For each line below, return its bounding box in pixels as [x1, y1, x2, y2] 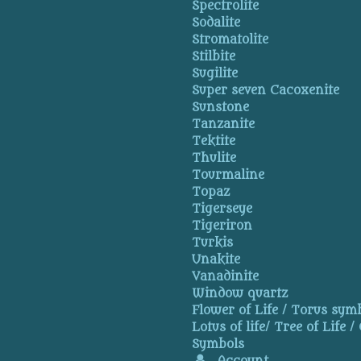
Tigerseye [192, 202, 253, 216]
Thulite [192, 151, 237, 165]
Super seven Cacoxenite [192, 84, 340, 98]
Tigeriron [192, 219, 253, 233]
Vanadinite [192, 270, 259, 284]
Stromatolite [192, 33, 269, 47]
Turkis [192, 236, 234, 250]
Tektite [192, 135, 236, 148]
